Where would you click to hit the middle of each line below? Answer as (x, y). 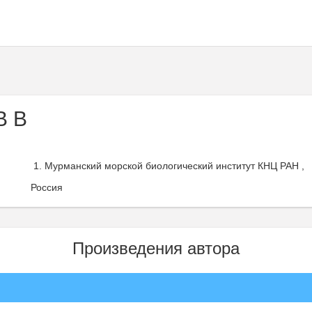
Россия (47, 187)
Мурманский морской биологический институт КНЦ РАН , (174, 166)
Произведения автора (156, 248)
